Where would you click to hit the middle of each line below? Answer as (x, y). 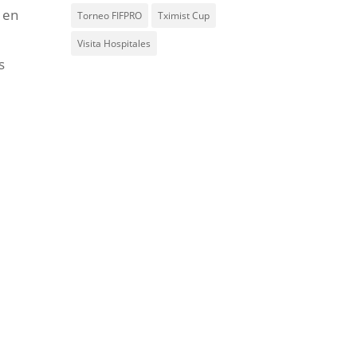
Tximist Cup (184, 16)
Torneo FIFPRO (110, 16)
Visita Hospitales (114, 43)
